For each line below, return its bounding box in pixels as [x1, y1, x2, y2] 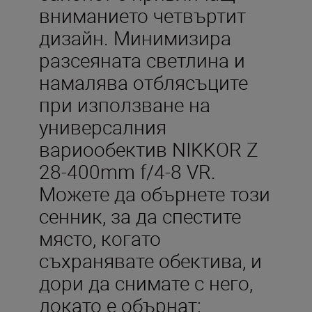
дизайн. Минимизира [39, 24, 231, 51]
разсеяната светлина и [39, 46, 245, 73]
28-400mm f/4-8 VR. [39, 157, 216, 185]
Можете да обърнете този [39, 180, 270, 207]
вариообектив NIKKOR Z [39, 135, 258, 162]
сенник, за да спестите [39, 202, 241, 229]
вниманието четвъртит [39, 1, 246, 29]
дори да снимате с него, [39, 269, 253, 296]
